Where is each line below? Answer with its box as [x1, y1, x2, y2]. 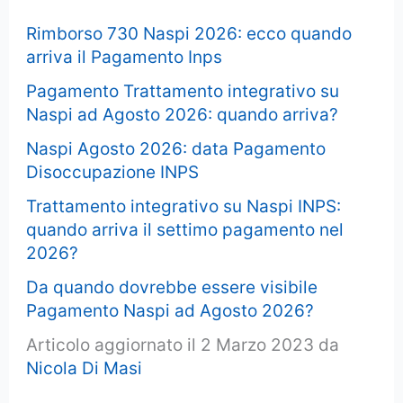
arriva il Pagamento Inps [26, 46, 223, 67]
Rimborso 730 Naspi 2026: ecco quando [26, 22, 353, 44]
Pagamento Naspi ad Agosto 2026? [26, 300, 315, 321]
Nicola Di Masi [26, 357, 143, 379]
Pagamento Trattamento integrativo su [26, 80, 340, 102]
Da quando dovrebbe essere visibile [26, 276, 318, 298]
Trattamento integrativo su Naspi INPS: [26, 195, 342, 217]
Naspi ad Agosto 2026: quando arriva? [26, 103, 339, 125]
